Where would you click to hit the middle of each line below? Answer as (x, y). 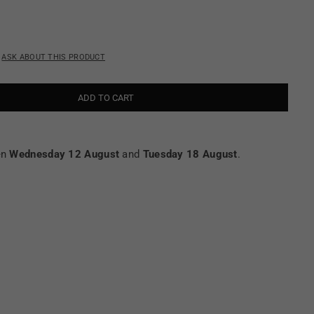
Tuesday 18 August (190, 155)
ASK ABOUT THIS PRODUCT (54, 57)
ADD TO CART (106, 97)
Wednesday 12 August (64, 155)
